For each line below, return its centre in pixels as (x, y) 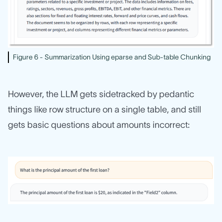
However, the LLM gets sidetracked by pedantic (101, 94)
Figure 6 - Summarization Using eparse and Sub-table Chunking (112, 57)
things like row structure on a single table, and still (105, 110)
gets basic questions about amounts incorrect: (99, 125)
